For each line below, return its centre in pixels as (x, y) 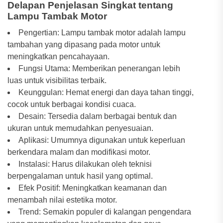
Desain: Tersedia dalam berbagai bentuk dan (98, 116)
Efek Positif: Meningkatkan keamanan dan (93, 188)
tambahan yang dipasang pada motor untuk (84, 44)
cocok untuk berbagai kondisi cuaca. (72, 104)
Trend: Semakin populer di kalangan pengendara (105, 212)
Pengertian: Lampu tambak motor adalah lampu (102, 32)
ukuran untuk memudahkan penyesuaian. (80, 128)
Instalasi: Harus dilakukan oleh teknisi (85, 164)
